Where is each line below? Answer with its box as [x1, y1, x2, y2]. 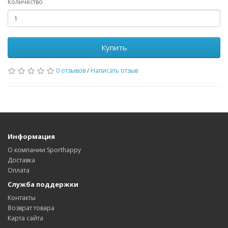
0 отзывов [56, 66, 85, 75]
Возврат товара [8, 204, 54, 212]
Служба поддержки [8, 180, 78, 189]
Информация [8, 132, 55, 141]
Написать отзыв [91, 66, 138, 75]
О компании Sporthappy [8, 146, 81, 154]
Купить [101, 42, 127, 52]
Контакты [8, 193, 36, 202]
